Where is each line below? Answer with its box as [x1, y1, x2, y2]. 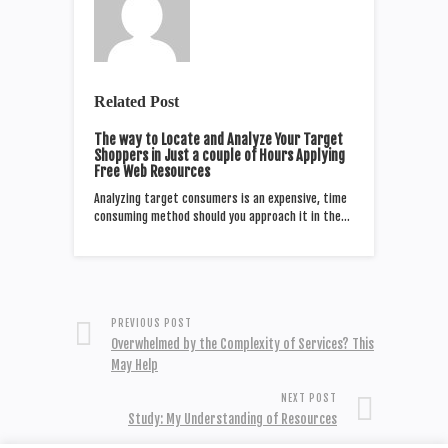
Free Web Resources [94, 162, 210, 180]
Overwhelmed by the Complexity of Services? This [111, 335, 374, 352]
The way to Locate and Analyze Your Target [94, 130, 343, 148]
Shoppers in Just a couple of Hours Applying [94, 146, 345, 164]
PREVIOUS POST [111, 316, 192, 329]
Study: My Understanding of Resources [128, 410, 337, 427]
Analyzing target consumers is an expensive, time [94, 190, 347, 206]
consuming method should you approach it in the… [94, 208, 350, 224]
